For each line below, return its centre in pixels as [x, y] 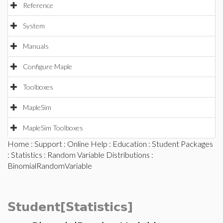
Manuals [36, 46]
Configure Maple [48, 66]
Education [130, 144]
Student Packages [182, 144]
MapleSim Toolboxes [53, 128]
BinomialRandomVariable [50, 166]
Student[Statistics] [70, 207]
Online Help [87, 144]
